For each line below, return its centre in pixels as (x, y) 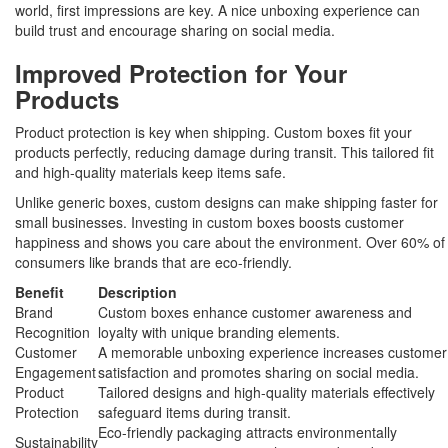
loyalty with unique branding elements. (219, 332)
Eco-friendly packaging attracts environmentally (247, 432)
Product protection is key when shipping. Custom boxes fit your (213, 132)
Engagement (55, 372)
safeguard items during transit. (194, 412)
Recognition (52, 332)
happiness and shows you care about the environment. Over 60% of (230, 242)
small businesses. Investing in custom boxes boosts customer (209, 222)
